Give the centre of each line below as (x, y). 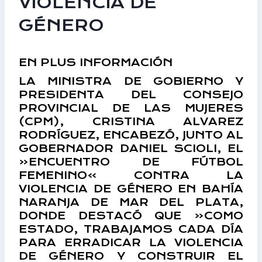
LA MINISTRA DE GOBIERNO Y (131, 81)
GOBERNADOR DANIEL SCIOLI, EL (131, 148)
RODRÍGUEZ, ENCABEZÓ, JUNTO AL (131, 135)
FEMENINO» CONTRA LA (131, 175)
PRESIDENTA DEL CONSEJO (131, 94)
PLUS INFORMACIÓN (106, 62)
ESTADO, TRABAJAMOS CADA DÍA (131, 229)
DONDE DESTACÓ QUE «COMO (131, 215)
